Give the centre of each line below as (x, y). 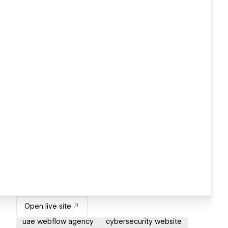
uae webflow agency (58, 222)
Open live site (48, 206)
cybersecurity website (144, 222)
